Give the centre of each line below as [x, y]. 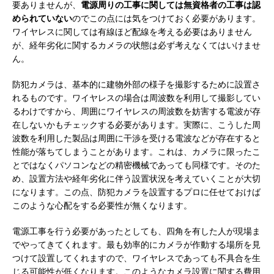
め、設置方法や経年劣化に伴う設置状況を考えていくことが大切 [136, 179]
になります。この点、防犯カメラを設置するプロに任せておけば [136, 192]
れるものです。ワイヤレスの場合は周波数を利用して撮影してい [136, 98]
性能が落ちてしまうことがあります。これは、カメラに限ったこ [136, 152]
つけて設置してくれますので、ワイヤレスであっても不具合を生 [136, 258]
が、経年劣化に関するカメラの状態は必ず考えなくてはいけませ [136, 45]
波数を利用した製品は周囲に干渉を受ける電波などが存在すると [136, 138]
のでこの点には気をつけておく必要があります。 [166, 18]
